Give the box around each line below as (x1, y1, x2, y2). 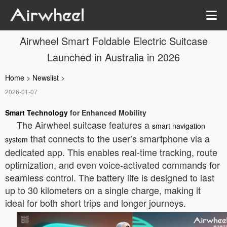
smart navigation (152, 121, 205, 131)
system (5, 134, 28, 144)
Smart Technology (5, 107, 68, 118)
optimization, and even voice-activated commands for (5, 158, 220, 171)
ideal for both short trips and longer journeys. (5, 196, 186, 209)
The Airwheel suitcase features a (17, 118, 152, 131)
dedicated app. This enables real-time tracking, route (5, 145, 217, 159)
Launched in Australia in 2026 (47, 50, 180, 64)
